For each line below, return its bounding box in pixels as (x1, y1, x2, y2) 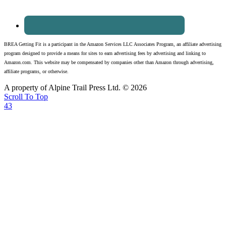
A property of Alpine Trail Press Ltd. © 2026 (4, 83, 147, 92)
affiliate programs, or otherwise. (4, 68, 69, 74)
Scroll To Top (4, 92, 48, 101)
